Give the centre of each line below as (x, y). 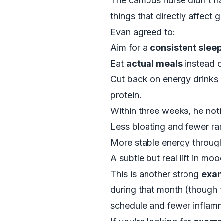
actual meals (154, 63)
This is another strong (156, 174)
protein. (126, 95)
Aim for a (130, 48)
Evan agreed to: (143, 32)
